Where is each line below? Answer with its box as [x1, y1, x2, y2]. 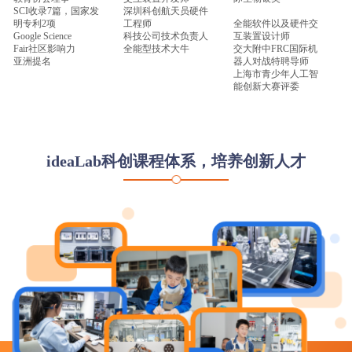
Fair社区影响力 [13, 42, 76, 54]
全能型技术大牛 [123, 42, 189, 54]
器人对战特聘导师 [233, 55, 309, 67]
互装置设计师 [233, 30, 290, 42]
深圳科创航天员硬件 [123, 5, 208, 16]
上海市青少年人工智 [233, 68, 318, 79]
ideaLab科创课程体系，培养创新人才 [46, 152, 306, 170]
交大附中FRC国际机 [233, 42, 317, 54]
